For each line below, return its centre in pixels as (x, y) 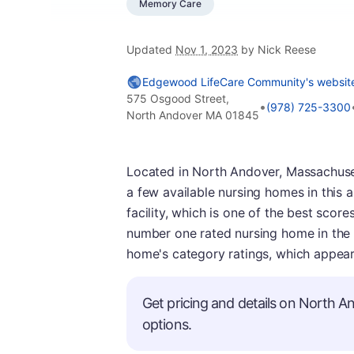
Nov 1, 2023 (207, 49)
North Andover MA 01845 (193, 115)
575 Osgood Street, (178, 98)
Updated (151, 49)
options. (167, 324)
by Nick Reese (277, 49)
